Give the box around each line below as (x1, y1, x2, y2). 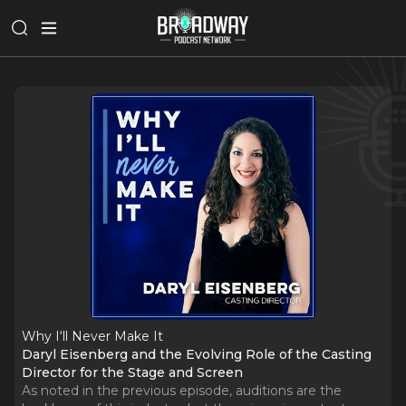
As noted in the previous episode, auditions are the (22, 382, 342, 399)
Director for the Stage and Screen (22, 364, 243, 381)
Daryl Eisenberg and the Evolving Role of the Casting (22, 346, 372, 362)
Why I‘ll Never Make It (22, 328, 163, 344)
